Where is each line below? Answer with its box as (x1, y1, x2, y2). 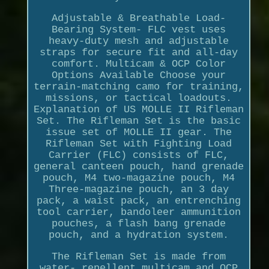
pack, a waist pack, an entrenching (36, 195, 241, 207)
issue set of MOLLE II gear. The (45, 127, 232, 139)
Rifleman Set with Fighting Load (45, 138, 232, 150)
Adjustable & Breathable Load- (51, 13, 226, 25)
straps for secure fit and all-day (39, 47, 238, 59)
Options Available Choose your (51, 70, 226, 82)
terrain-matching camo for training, (33, 81, 244, 93)
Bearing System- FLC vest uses (51, 24, 226, 36)
